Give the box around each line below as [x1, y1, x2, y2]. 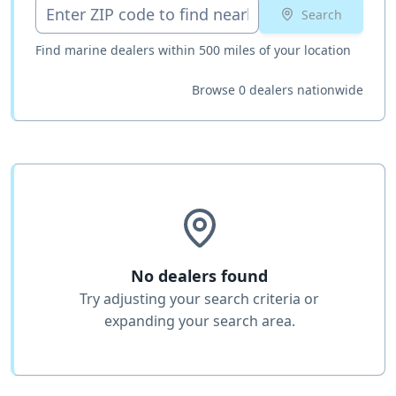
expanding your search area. [103, 311, 295, 331]
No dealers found [131, 265, 268, 286]
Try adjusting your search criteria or [80, 289, 319, 308]
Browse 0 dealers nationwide [192, 81, 363, 98]
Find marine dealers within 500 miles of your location [35, 42, 351, 58]
